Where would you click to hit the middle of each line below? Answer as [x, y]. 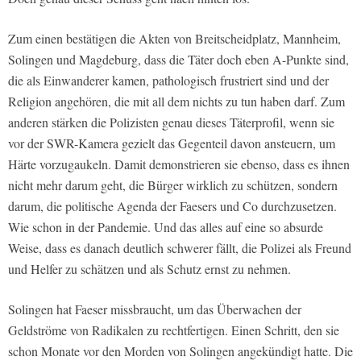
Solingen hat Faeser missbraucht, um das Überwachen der [155, 309]
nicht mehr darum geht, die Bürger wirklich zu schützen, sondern [173, 185]
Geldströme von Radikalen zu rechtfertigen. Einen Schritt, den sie [174, 330]
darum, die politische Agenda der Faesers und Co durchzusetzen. [172, 206]
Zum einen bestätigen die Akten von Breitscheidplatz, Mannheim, [174, 39]
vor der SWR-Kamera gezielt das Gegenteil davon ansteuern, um [172, 143]
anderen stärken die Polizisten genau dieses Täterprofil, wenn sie [171, 122]
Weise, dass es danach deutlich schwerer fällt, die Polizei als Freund [180, 248]
